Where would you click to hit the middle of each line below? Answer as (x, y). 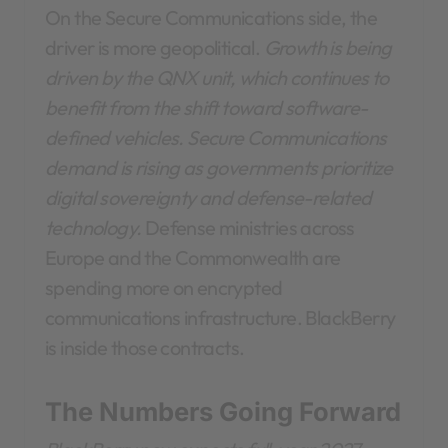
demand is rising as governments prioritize (219, 168)
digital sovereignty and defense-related (208, 198)
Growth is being (327, 48)
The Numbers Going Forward (223, 412)
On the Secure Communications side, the (211, 18)
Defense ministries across (248, 228)
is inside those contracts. (145, 348)
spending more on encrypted (164, 288)
